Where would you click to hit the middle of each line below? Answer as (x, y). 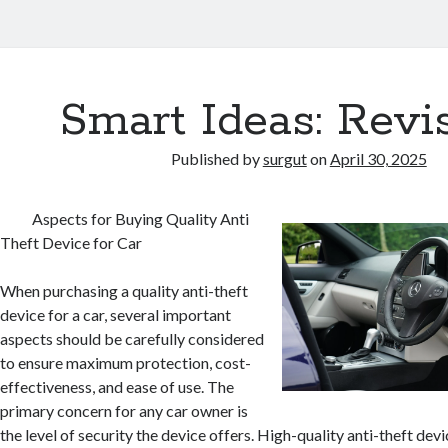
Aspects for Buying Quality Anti (141, 218)
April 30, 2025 (378, 158)
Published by (216, 158)
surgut (284, 158)
